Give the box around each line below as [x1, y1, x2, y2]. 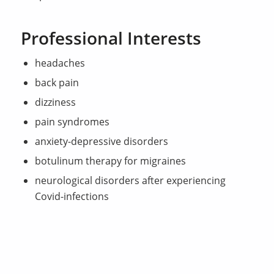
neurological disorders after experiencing [34, 174, 226, 188]
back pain [34, 76, 79, 90]
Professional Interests [20, 26, 201, 50]
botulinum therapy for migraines [34, 154, 186, 168]
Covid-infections [34, 190, 109, 204]
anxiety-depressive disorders [34, 135, 168, 149]
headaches [34, 56, 85, 70]
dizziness [34, 95, 76, 109]
